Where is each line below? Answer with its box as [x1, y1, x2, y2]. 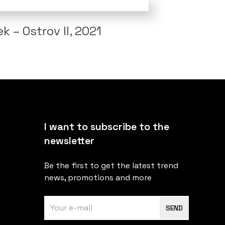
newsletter [44, 134, 94, 148]
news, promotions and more [44, 172, 152, 183]
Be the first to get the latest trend [44, 160, 178, 171]
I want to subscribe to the [44, 120, 169, 134]
